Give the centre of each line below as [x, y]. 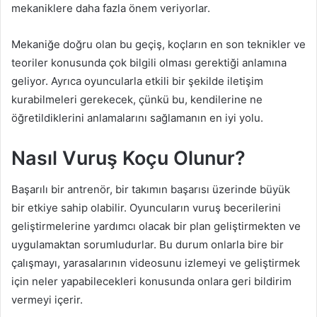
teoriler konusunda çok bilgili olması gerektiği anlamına [149, 62]
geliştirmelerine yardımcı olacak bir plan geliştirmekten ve [156, 226]
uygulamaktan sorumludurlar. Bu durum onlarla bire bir [148, 245]
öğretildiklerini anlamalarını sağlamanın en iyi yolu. [137, 117]
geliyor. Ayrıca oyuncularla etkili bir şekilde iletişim [137, 81]
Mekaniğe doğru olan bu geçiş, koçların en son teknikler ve [158, 44]
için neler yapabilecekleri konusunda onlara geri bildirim [151, 282]
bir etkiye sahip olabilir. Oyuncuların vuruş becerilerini [146, 208]
